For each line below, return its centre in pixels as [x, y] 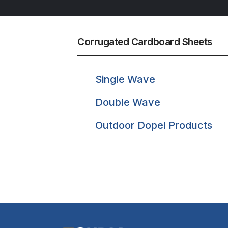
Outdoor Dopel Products [154, 125]
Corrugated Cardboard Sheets [145, 42]
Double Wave [128, 103]
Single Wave [125, 80]
